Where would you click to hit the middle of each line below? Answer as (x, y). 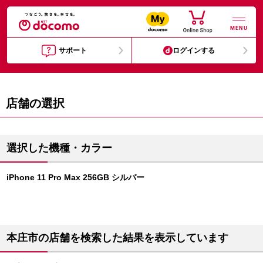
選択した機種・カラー (59, 148)
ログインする (194, 50)
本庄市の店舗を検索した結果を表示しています (117, 238)
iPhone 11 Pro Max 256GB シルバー (75, 177)
